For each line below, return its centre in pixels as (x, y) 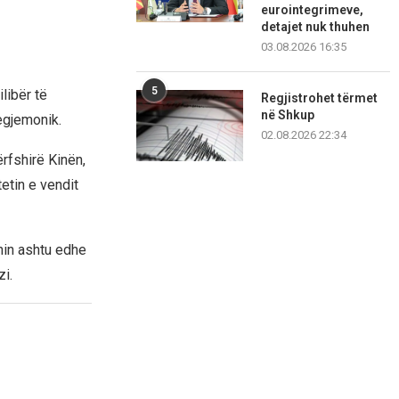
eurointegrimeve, (313, 10)
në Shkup (288, 115)
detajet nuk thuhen (316, 27)
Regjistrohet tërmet (320, 98)
